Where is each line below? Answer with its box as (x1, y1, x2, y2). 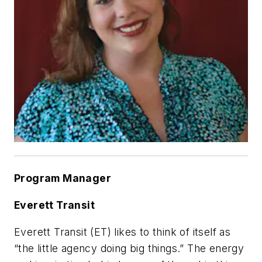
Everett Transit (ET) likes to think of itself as (14, 225, 231, 238)
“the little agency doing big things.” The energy (14, 242, 244, 254)
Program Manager (14, 172, 111, 185)
